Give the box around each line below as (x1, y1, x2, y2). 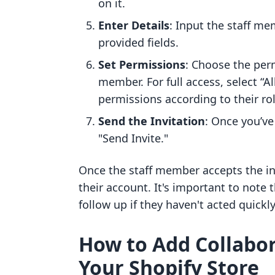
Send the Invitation (98, 114, 205, 128)
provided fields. (98, 35, 179, 50)
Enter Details (98, 18, 169, 33)
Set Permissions (98, 57, 185, 72)
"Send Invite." (98, 131, 168, 145)
